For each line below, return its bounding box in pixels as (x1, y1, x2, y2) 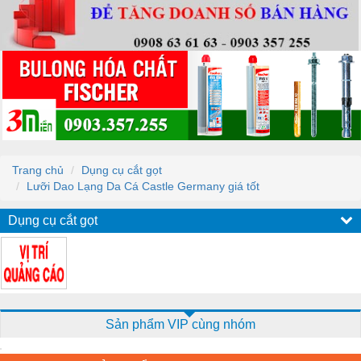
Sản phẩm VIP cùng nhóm (106, 317, 255, 331)
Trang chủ (12, 163, 64, 176)
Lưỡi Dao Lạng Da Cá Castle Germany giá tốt (27, 179, 259, 193)
